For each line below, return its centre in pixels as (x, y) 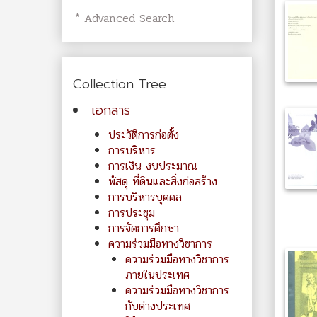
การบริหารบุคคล (145, 197)
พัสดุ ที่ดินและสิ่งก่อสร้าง (163, 181)
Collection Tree (120, 84)
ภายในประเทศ (157, 275)
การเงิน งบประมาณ (153, 166)
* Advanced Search (123, 18)
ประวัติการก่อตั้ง (144, 135)
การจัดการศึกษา (144, 228)
